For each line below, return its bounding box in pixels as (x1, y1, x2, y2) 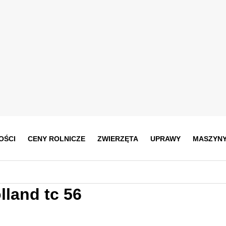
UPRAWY (150, 134, 181, 143)
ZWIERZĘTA (97, 134, 138, 143)
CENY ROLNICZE (27, 134, 85, 143)
